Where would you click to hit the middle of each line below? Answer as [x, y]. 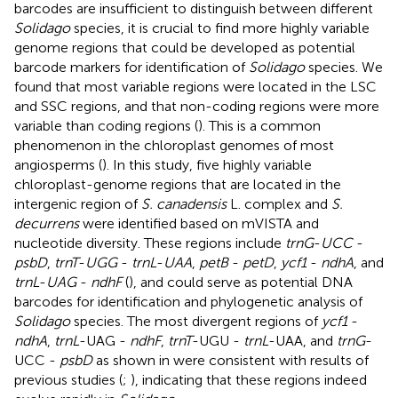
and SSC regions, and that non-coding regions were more [197, 106]
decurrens [47, 223]
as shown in [133, 360]
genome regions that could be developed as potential [185, 47]
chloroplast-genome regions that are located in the [178, 184]
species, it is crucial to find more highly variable [220, 28]
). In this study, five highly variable [207, 164]
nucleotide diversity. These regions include [150, 243]
